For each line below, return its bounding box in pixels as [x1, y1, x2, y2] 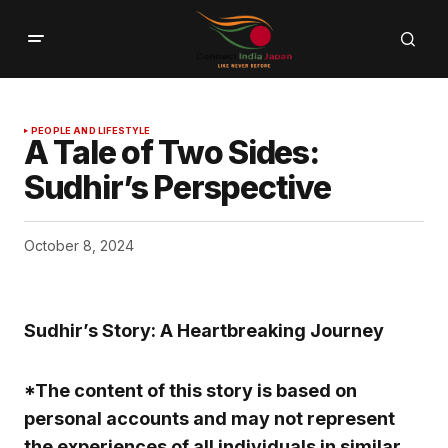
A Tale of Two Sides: [24, 133, 319, 173]
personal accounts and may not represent [24, 408, 395, 430]
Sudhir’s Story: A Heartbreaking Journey [24, 320, 384, 342]
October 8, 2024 [24, 237, 134, 255]
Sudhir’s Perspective [24, 168, 331, 208]
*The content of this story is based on [24, 380, 357, 402]
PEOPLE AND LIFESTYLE [31, 125, 151, 137]
